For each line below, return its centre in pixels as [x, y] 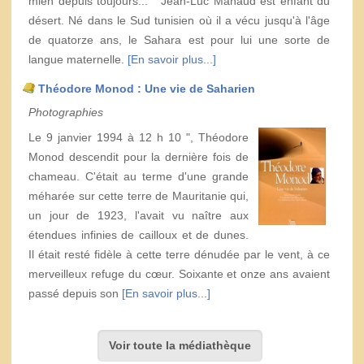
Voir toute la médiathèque [180, 346]
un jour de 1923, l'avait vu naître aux [139, 215]
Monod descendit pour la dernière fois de [139, 156]
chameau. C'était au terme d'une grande [139, 176]
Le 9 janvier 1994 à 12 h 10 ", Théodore [139, 137]
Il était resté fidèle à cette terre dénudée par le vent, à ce [179, 254]
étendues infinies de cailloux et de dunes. [139, 234]
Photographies [66, 112]
